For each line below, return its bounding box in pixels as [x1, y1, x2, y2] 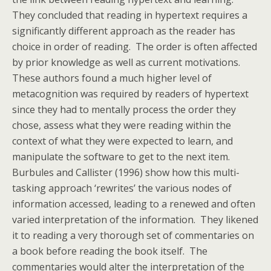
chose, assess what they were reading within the [12, 119, 231, 132]
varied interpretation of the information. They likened [12, 213, 258, 226]
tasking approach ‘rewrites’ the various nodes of [12, 181, 232, 195]
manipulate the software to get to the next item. [12, 150, 232, 163]
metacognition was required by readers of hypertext [12, 87, 249, 100]
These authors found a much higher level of [12, 71, 212, 85]
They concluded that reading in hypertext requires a [12, 8, 247, 22]
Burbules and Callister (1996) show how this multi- [12, 166, 240, 179]
